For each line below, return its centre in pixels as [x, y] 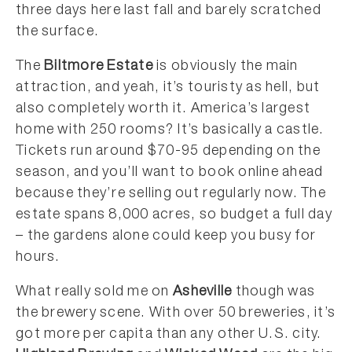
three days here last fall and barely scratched [169, 11]
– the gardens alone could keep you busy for [166, 236]
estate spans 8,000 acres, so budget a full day [174, 215]
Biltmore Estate [99, 67]
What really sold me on [94, 292]
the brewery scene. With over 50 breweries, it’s [176, 313]
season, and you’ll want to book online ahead [170, 173]
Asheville [202, 292]
